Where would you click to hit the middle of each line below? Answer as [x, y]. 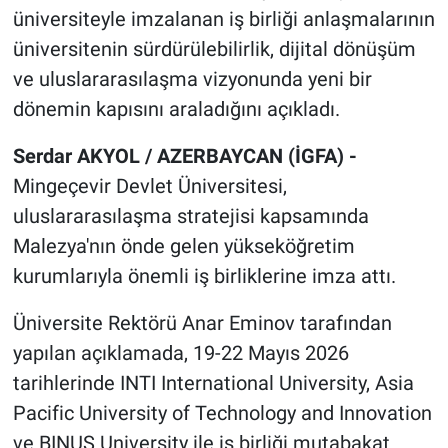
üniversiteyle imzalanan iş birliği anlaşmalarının [223, 19]
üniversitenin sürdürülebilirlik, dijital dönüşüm [214, 49]
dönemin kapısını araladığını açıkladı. [176, 109]
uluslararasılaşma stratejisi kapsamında [190, 216]
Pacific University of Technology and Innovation [222, 413]
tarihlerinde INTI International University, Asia [213, 383]
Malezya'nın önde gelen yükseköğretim [183, 246]
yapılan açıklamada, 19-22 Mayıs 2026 [180, 353]
